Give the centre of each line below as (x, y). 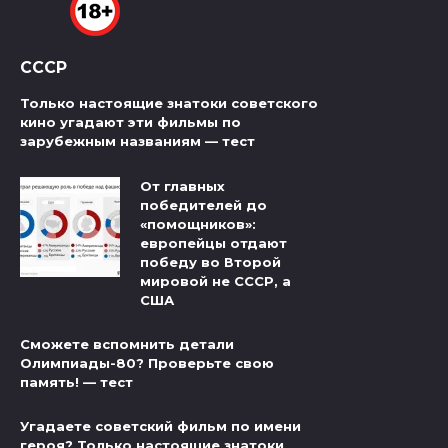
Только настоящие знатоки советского (169, 103)
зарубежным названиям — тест (137, 141)
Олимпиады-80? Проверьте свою (147, 363)
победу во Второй (210, 261)
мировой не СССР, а (215, 280)
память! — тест (76, 382)
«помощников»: (198, 223)
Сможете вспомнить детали (127, 344)
